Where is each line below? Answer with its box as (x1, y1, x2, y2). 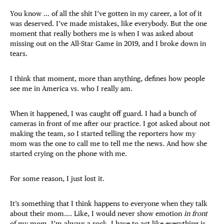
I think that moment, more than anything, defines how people (10, 74, 205, 83)
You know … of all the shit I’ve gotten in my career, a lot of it (10, 9, 202, 18)
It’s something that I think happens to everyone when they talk (10, 199, 207, 208)
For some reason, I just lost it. (10, 174, 104, 183)
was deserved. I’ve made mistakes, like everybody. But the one (10, 19, 207, 28)
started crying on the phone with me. (10, 149, 129, 158)
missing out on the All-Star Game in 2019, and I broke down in (10, 39, 206, 48)
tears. (10, 49, 29, 58)
